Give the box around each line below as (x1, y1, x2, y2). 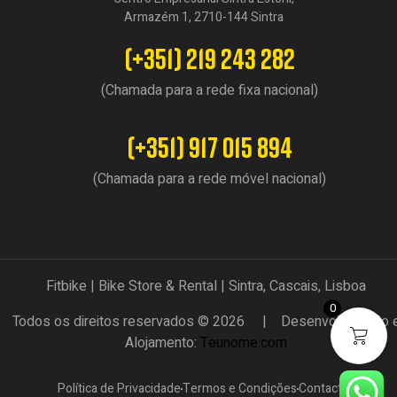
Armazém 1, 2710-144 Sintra (123, 8, 284, 27)
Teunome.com (200, 332, 288, 354)
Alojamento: (125, 332, 201, 354)
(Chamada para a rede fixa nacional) (100, 80, 318, 102)
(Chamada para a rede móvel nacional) (92, 168, 326, 191)
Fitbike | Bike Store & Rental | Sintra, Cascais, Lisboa (46, 276, 367, 298)
